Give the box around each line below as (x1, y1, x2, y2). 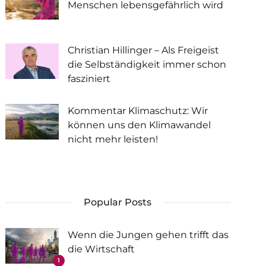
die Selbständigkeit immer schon (67, 59, 226, 70)
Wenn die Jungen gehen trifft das (67, 229, 229, 240)
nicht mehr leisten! (67, 134, 158, 145)
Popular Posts (84, 197, 152, 208)
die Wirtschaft (67, 243, 135, 255)
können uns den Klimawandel (67, 119, 211, 131)
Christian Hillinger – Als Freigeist (67, 45, 219, 56)
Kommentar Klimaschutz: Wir (67, 105, 208, 116)
